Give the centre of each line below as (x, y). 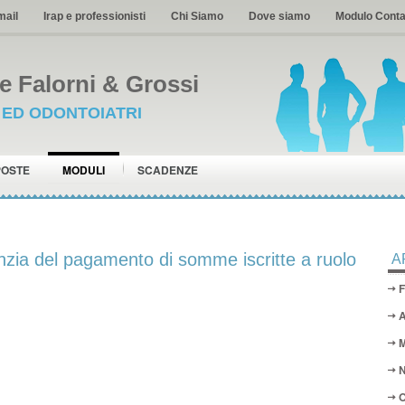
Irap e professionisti (94, 16)
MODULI (84, 170)
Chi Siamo (197, 16)
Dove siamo (279, 16)
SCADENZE (168, 170)
